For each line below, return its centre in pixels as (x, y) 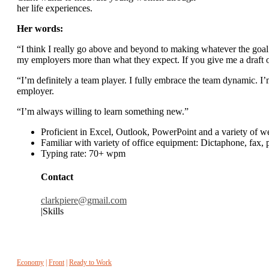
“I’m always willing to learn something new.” (103, 111)
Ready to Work (90, 263)
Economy (30, 263)
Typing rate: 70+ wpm (83, 153)
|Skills (52, 211)
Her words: (40, 28)
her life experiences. (55, 8)
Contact (57, 177)
